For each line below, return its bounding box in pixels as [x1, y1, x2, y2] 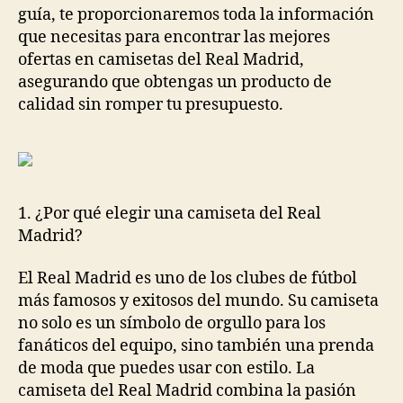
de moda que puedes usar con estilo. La [18, 358, 315, 379]
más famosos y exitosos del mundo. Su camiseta [18, 291, 379, 311]
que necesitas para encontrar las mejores [18, 26, 330, 48]
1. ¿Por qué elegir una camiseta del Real [18, 202, 321, 224]
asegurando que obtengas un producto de [18, 71, 332, 93]
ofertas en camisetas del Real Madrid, [18, 49, 304, 70]
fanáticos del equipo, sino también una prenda [18, 336, 374, 356]
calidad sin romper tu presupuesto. [18, 94, 283, 115]
